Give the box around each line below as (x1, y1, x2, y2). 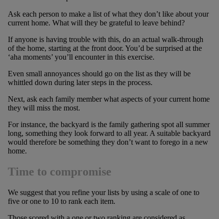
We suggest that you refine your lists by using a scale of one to (7, 188, 199, 197)
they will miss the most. (7, 103, 80, 112)
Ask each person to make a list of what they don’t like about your (7, 9, 209, 18)
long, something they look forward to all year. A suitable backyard (7, 129, 211, 137)
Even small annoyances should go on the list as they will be (7, 69, 191, 78)
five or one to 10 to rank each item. (7, 197, 115, 205)
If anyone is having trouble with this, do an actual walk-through (7, 35, 203, 44)
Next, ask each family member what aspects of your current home (7, 94, 210, 103)
